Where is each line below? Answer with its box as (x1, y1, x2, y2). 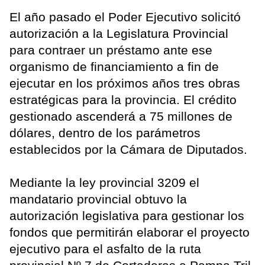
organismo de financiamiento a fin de (9, 60, 219, 74)
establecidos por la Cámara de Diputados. (9, 143, 247, 157)
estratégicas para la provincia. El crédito (9, 93, 237, 107)
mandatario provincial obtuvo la (9, 192, 187, 206)
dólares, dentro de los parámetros (9, 126, 201, 140)
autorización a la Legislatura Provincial (9, 27, 228, 41)
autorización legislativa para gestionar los (9, 209, 244, 223)
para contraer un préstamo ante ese (9, 43, 212, 57)
